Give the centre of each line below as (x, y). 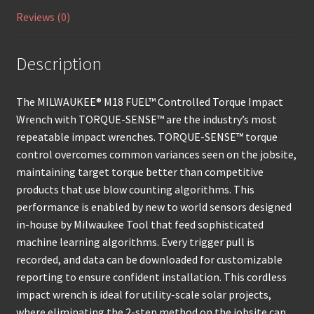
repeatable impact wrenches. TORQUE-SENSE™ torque (146, 137)
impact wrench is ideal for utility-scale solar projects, (143, 295)
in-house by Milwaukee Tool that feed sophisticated (139, 225)
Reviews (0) (43, 16)
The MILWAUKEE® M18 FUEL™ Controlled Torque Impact (149, 102)
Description (59, 64)
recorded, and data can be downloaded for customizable (149, 260)
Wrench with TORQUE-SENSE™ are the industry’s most (146, 120)
